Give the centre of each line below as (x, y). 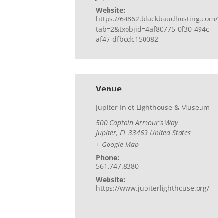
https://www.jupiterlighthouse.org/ (152, 188)
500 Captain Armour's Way (136, 122)
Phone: (107, 157)
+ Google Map (117, 144)
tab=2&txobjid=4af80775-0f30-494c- (154, 29)
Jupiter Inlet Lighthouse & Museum (153, 107)
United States (170, 133)
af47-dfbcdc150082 (127, 39)
